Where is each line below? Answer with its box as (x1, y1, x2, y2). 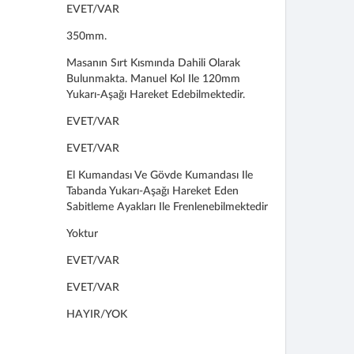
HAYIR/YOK (66, 309, 127, 320)
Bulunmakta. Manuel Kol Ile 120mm (66, 73, 240, 85)
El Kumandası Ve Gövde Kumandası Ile (66, 170, 253, 181)
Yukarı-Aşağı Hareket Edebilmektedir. (66, 89, 245, 100)
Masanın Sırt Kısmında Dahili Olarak (66, 58, 240, 69)
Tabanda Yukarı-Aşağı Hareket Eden (66, 186, 239, 197)
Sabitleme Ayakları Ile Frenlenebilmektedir (66, 201, 268, 213)
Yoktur (66, 228, 98, 239)
